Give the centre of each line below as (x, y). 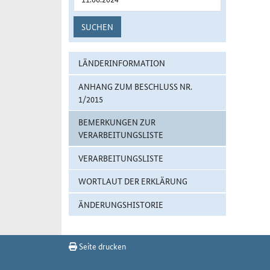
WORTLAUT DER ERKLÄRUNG (133, 181)
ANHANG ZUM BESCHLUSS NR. (135, 86)
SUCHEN (97, 27)
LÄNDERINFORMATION (122, 63)
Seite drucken (102, 246)
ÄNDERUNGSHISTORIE (121, 204)
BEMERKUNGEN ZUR (117, 122)
